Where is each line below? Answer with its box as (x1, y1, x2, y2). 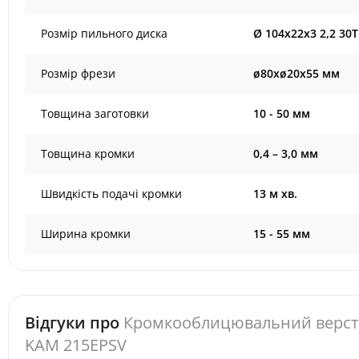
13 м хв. (252, 186, 297, 202)
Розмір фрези (41, 66, 115, 82)
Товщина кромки (41, 146, 135, 162)
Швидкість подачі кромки (41, 186, 182, 202)
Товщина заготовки (41, 106, 149, 122)
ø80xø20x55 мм (252, 66, 340, 82)
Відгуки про (25, 312, 119, 334)
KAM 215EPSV (25, 334, 127, 357)
